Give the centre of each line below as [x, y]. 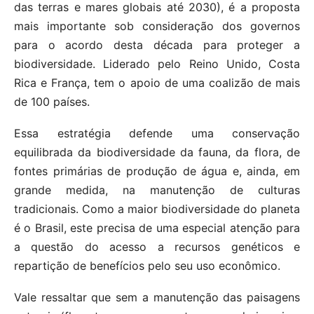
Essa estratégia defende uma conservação [157, 134]
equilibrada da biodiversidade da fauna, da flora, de [157, 152]
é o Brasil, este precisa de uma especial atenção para [157, 228]
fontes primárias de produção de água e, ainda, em [157, 171]
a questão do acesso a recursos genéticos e [157, 247]
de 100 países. [52, 102]
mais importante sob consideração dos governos [157, 26]
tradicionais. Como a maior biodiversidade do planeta [157, 209]
